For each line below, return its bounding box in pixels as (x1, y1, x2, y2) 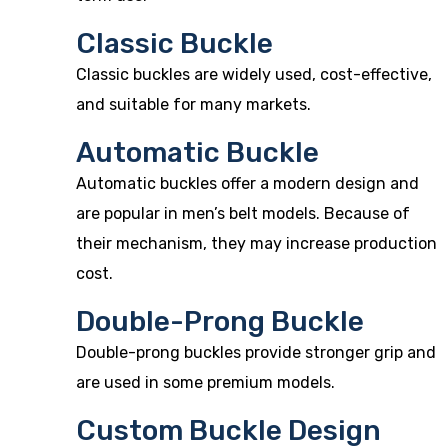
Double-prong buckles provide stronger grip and (76, 343, 436, 362)
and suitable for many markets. (76, 95, 311, 114)
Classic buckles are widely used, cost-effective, (76, 65, 432, 84)
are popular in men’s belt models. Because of (76, 204, 410, 223)
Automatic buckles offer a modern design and (76, 174, 419, 193)
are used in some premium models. (76, 373, 335, 392)
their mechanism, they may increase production (76, 234, 437, 253)
